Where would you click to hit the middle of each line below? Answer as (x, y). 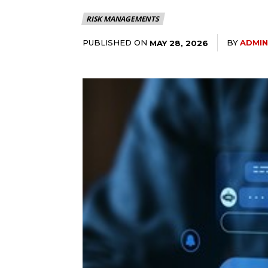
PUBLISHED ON (115, 43)
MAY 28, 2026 (179, 43)
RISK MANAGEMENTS (123, 19)
